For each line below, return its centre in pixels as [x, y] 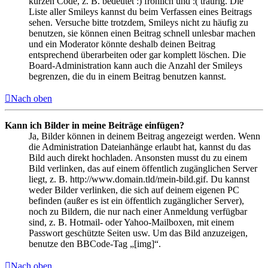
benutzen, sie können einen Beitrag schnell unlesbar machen [142, 33]
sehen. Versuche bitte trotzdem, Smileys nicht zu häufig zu [138, 23]
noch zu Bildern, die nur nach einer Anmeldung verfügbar [138, 212]
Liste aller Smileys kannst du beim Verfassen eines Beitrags [140, 12]
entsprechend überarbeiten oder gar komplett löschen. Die [137, 55]
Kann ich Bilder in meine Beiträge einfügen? [95, 126]
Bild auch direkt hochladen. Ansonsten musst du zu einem [138, 158]
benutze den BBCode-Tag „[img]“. [95, 244]
